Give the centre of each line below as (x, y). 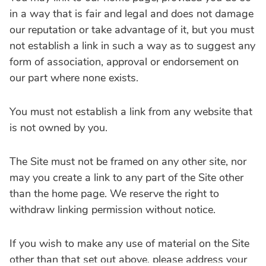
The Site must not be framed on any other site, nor (128, 161)
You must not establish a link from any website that (131, 111)
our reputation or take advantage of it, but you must (132, 29)
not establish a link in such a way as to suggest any (132, 45)
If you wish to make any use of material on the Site (129, 243)
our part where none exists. (74, 77)
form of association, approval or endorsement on (124, 61)
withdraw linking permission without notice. (113, 209)
